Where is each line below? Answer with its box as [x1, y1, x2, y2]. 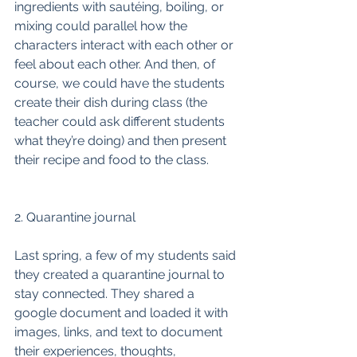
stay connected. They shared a [14, 286, 198, 301]
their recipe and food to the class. [14, 152, 212, 167]
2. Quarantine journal [14, 210, 135, 225]
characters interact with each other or [14, 37, 237, 53]
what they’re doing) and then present [14, 133, 229, 148]
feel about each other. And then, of [14, 57, 218, 72]
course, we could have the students [14, 76, 228, 91]
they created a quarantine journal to [14, 267, 228, 282]
